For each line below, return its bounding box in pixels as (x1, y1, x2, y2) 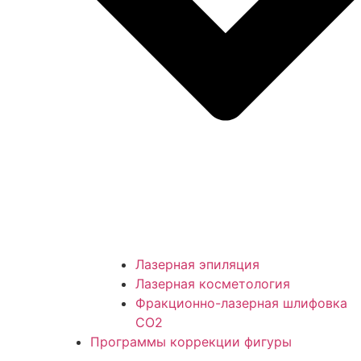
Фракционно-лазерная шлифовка (135, 294, 347, 311)
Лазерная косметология (135, 275, 290, 292)
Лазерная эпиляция (135, 255, 259, 272)
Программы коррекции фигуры (90, 333, 292, 350)
